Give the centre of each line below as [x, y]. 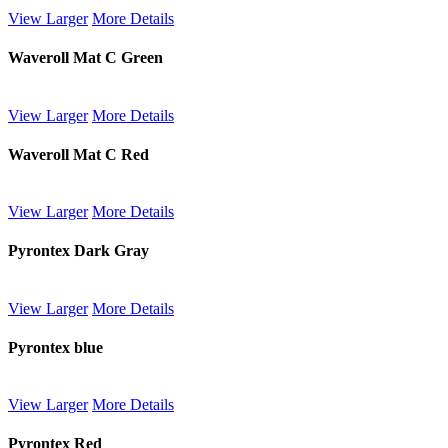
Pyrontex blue [55, 347]
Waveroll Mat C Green [85, 58]
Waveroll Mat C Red [78, 154]
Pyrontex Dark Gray [78, 251]
